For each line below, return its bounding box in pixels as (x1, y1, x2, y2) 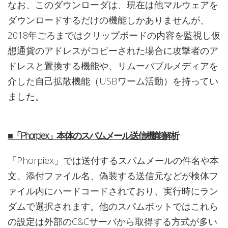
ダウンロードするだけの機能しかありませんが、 (8, 14, 209, 26)
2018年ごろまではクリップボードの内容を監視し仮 (8, 29, 220, 42)
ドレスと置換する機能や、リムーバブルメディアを (8, 60, 218, 72)
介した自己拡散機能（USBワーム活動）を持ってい (8, 75, 218, 88)
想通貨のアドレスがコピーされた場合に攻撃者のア (8, 44, 218, 57)
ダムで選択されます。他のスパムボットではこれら (8, 200, 218, 213)
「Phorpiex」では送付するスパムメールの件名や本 (8, 154, 219, 167)
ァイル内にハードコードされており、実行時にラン (8, 185, 218, 197)
